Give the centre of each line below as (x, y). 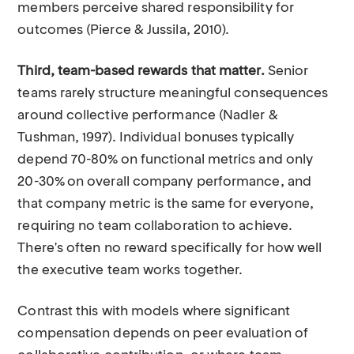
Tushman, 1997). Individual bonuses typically (156, 138)
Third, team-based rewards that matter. (141, 72)
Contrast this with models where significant (154, 312)
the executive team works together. (130, 271)
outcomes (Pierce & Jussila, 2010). (124, 30)
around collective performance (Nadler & (148, 116)
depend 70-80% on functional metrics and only (166, 160)
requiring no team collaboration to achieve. (155, 226)
